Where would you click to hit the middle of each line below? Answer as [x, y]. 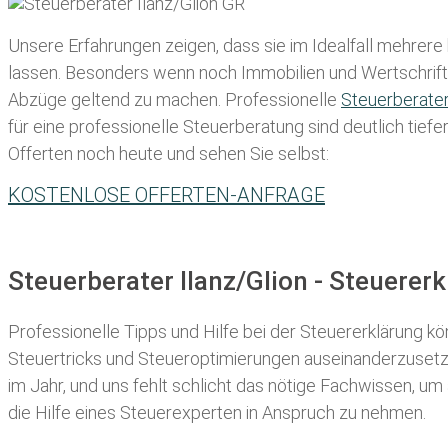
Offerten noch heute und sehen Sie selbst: [168, 154]
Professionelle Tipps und [105, 331]
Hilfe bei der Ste [265, 331]
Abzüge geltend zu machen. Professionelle [174, 100]
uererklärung [375, 331]
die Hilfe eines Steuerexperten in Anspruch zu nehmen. [217, 412]
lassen [33, 73]
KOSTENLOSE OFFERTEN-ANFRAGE [166, 195]
